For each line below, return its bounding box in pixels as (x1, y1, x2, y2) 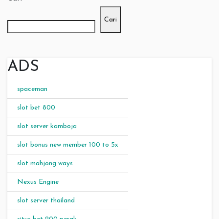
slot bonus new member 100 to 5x (17, 141, 118, 149)
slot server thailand (17, 197, 75, 204)
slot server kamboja (17, 122, 77, 130)
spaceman (17, 85, 47, 93)
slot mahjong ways (17, 159, 73, 167)
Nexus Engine (17, 178, 59, 186)
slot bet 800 (17, 104, 55, 111)
